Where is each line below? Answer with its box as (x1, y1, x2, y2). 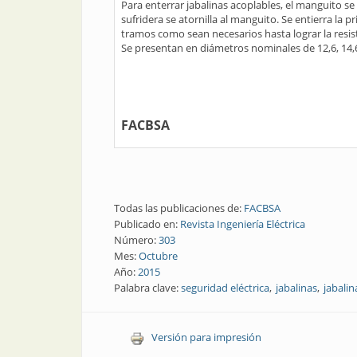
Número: (114, 233, 159, 247)
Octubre (139, 249, 178, 263)
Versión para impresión (151, 330, 261, 344)
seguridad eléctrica (181, 280, 269, 295)
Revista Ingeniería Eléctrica (180, 217, 305, 231)
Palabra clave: (114, 280, 181, 295)
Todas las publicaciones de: (114, 201, 244, 215)
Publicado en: (114, 217, 180, 231)
